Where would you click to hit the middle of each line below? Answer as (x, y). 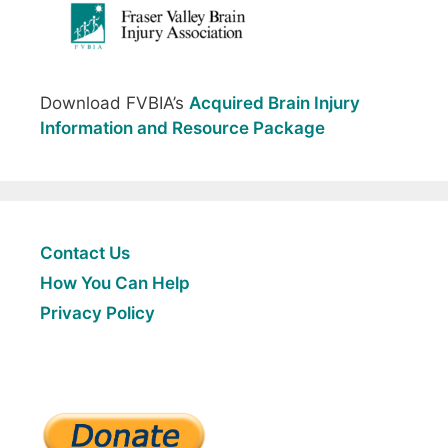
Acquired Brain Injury (274, 102)
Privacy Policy (97, 312)
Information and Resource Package (182, 127)
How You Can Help (115, 282)
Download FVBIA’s (114, 102)
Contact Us (85, 252)
